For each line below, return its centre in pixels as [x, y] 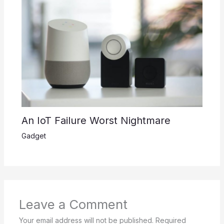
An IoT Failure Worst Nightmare [96, 120]
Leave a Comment [73, 204]
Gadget [33, 135]
